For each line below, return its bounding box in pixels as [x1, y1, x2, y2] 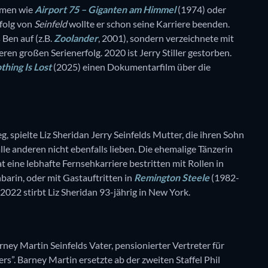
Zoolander [54, 32, 98, 44]
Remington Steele [134, 172, 209, 184]
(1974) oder [176, 4, 226, 16]
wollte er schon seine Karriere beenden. [67, 18, 230, 30]
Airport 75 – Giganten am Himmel [35, 4, 176, 16]
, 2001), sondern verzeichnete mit [98, 32, 234, 44]
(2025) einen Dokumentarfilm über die [51, 61, 211, 73]
